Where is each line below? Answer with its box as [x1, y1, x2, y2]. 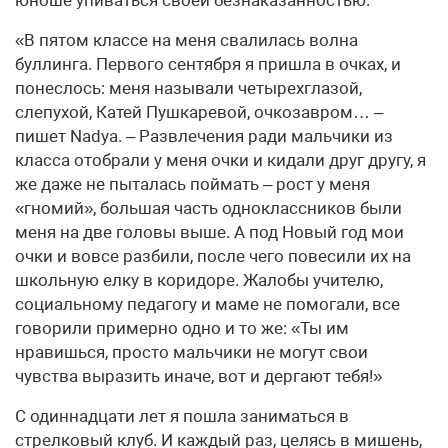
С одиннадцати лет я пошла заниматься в [15, 406, 349, 427]
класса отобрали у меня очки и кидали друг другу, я [15, 150, 426, 171]
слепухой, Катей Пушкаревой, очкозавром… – [15, 102, 383, 123]
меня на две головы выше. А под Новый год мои [15, 222, 404, 243]
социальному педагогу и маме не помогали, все [15, 294, 400, 315]
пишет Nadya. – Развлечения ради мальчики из [15, 126, 393, 147]
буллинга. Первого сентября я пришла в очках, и [15, 54, 401, 75]
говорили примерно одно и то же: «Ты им [15, 318, 349, 339]
